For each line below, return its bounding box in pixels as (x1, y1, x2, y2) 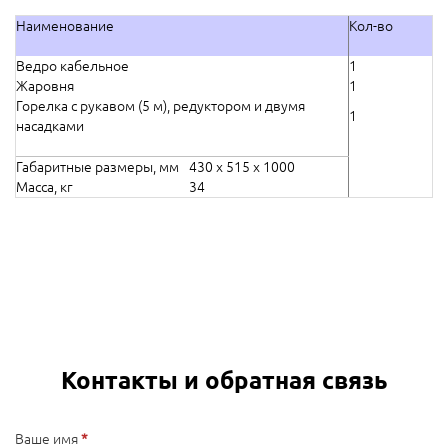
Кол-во (349, 18, 393, 35)
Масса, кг (16, 179, 73, 196)
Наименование (16, 18, 114, 35)
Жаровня (16, 78, 74, 95)
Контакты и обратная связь (60, 367, 388, 395)
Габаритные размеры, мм (16, 159, 179, 176)
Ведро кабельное (16, 58, 129, 75)
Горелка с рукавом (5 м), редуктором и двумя (16, 98, 305, 115)
